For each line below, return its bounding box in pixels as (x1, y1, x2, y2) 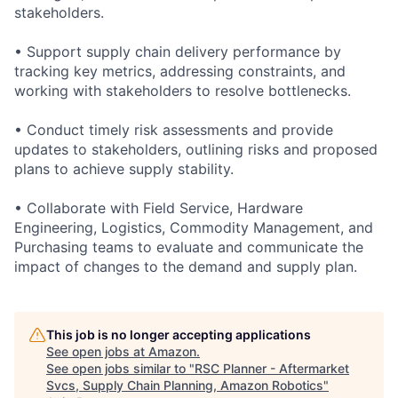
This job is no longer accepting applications (46, 326, 311, 342)
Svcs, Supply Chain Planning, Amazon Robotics (46, 377, 323, 393)
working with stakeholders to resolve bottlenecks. (14, 81, 351, 99)
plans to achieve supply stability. (14, 159, 234, 178)
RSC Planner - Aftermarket (195, 360, 349, 376)
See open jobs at (46, 343, 148, 359)
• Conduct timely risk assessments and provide (14, 120, 333, 139)
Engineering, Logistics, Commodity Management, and (14, 218, 373, 236)
